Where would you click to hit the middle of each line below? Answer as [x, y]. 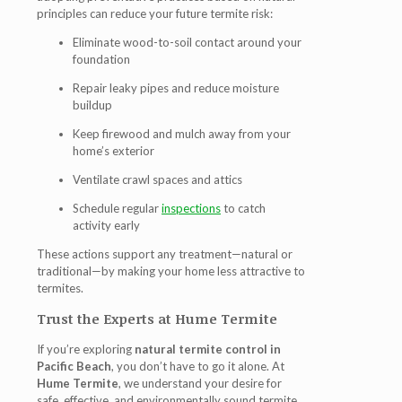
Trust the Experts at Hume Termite [157, 319]
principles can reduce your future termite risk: [155, 14]
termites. [60, 288]
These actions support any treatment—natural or [165, 254]
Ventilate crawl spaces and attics [157, 180]
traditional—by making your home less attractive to [171, 271]
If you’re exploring [86, 350]
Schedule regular [117, 209]
